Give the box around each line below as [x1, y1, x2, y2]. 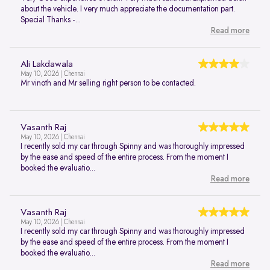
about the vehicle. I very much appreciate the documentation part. [20, 5, 235, 14]
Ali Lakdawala [20, 60, 73, 70]
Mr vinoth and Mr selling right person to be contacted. [20, 79, 196, 88]
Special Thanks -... [20, 16, 81, 25]
